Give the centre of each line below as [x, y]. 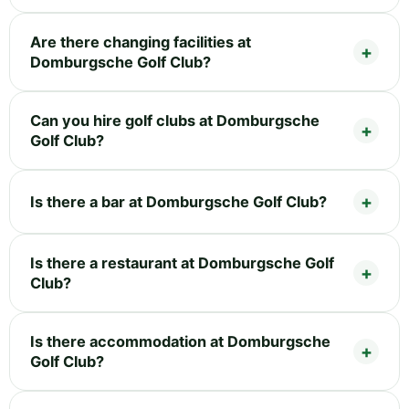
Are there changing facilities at [141, 42]
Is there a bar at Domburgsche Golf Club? [178, 202]
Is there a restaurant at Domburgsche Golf [182, 263]
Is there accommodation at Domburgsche [180, 342]
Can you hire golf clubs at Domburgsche [175, 121]
